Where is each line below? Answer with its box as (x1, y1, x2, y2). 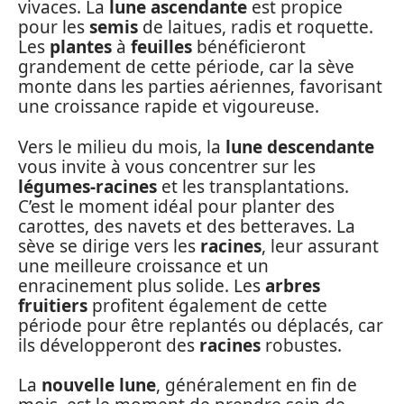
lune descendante (225, 134, 374, 159)
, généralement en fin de (156, 373, 357, 398)
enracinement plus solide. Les (18, 273, 265, 298)
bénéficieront (192, 35, 306, 60)
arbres (265, 273, 320, 298)
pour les (18, 15, 89, 40)
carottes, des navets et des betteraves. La (18, 214, 355, 238)
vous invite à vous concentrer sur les (18, 154, 316, 179)
